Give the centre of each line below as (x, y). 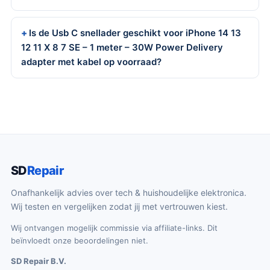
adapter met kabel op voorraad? (91, 62)
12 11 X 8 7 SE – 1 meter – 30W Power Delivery (122, 47)
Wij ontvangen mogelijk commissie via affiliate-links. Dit (114, 228)
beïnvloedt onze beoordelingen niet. (80, 240)
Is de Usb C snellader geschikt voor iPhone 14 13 (135, 33)
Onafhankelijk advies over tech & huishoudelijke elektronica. (129, 193)
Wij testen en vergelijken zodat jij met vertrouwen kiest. (119, 206)
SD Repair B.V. (39, 261)
